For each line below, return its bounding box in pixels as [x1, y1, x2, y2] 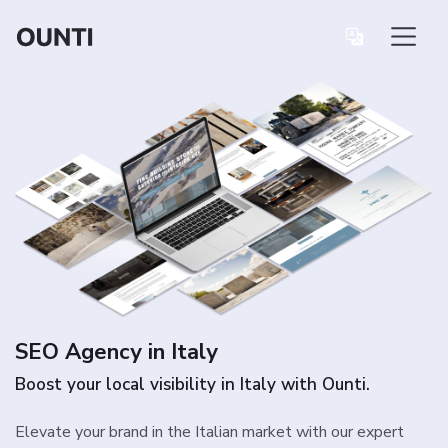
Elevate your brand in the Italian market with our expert [15, 421, 404, 444]
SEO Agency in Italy [15, 337, 218, 368]
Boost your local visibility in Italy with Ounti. [15, 373, 370, 397]
